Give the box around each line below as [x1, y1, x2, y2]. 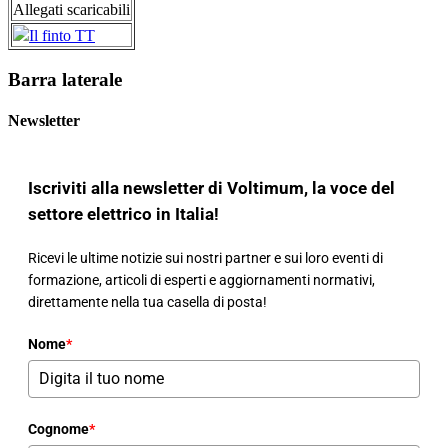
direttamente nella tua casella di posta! [28, 293, 267, 310]
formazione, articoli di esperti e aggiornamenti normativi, [28, 271, 375, 288]
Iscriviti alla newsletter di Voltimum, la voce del [28, 177, 395, 198]
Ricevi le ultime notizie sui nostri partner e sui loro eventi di [28, 249, 383, 266]
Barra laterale [8, 68, 122, 90]
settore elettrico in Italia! [28, 203, 219, 224]
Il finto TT [29, 26, 95, 44]
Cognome [28, 420, 89, 437]
